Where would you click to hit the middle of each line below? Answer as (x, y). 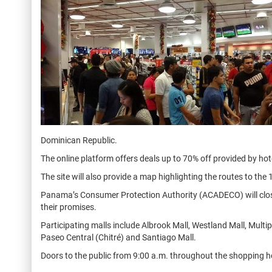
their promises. (69, 207)
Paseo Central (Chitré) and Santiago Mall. (118, 237)
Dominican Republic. (79, 140)
